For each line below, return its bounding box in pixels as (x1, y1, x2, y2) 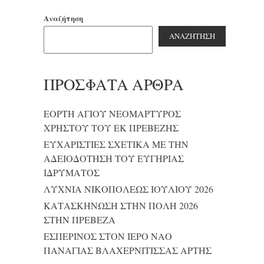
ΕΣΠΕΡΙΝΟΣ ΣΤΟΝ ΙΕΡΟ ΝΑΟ (44, 229, 172, 242)
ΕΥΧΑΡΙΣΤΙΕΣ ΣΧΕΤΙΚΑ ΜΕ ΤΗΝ (44, 137, 189, 150)
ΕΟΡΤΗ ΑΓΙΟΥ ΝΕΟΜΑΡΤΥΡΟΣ (44, 107, 181, 120)
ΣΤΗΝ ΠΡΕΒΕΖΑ (44, 213, 115, 226)
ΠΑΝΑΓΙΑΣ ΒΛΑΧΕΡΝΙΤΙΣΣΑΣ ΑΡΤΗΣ (44, 243, 212, 256)
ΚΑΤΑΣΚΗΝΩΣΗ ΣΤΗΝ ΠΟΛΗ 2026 (44, 199, 198, 212)
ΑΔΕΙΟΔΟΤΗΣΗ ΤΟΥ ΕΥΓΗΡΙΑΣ (44, 151, 184, 164)
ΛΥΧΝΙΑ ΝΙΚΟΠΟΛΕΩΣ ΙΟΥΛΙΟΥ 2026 (44, 182, 213, 195)
